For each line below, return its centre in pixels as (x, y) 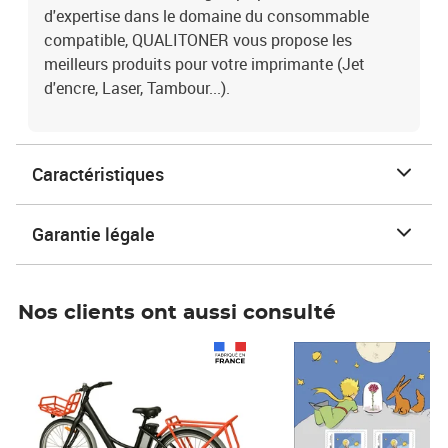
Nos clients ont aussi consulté (177, 313)
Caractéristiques (98, 174)
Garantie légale (93, 234)
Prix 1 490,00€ (73, 351)
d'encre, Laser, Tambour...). (137, 88)
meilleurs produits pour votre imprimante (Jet (204, 64)
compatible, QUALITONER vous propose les (198, 40)
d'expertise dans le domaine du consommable (206, 16)
